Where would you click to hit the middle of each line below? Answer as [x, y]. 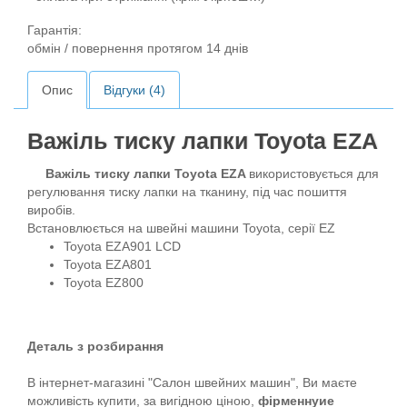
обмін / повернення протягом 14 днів [138, 48]
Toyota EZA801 [108, 264]
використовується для [314, 174]
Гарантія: [55, 30]
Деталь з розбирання [95, 346]
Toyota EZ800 [104, 283]
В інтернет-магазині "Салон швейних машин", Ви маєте [192, 382]
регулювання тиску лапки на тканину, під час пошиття [187, 192]
